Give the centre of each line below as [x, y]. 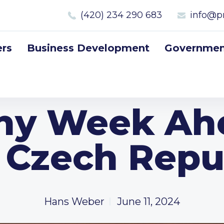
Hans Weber [74, 201]
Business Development [88, 48]
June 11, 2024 [148, 201]
